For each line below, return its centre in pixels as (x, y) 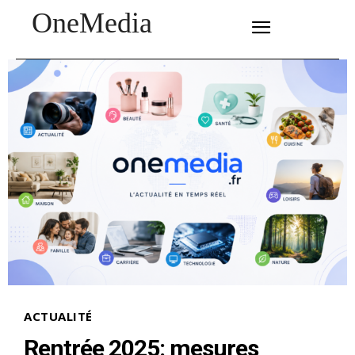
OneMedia (92, 23)
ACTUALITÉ (58, 317)
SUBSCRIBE (204, 23)
